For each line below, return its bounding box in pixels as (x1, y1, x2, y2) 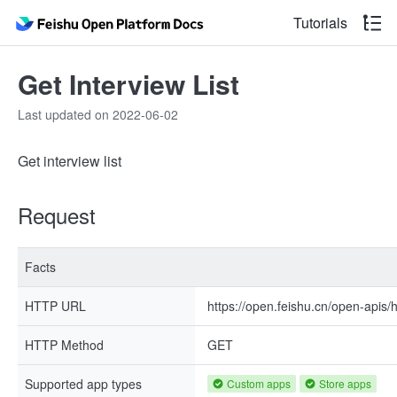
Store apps (319, 376, 371, 391)
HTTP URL (25, 297, 86, 315)
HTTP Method (25, 336, 104, 354)
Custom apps (227, 376, 291, 391)
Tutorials (293, 12, 347, 33)
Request (18, 199, 96, 230)
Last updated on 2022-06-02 (18, 105, 178, 123)
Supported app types (25, 375, 142, 393)
